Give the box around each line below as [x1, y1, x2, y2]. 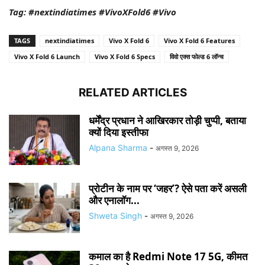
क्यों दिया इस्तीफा [89, 125, 148, 139]
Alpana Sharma [89, 142, 147, 153]
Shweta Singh [89, 210, 142, 221]
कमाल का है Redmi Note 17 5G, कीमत [89, 249, 248, 263]
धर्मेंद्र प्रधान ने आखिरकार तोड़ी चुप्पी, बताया [89, 113, 246, 127]
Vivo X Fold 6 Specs [95, 51, 155, 61]
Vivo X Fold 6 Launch [14, 51, 80, 61]
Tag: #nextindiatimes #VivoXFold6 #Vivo [9, 5, 176, 18]
